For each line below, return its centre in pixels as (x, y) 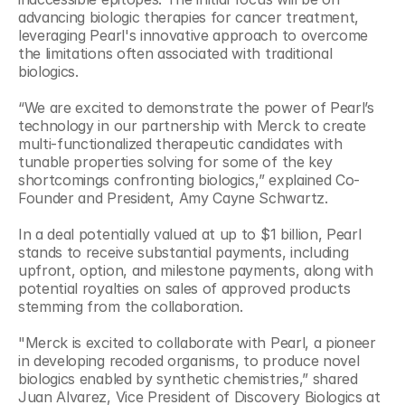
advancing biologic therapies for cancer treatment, (188, 17)
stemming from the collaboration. (131, 306)
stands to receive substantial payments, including (184, 252)
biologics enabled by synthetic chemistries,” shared (188, 379)
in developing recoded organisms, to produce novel (189, 361)
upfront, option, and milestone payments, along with (196, 270)
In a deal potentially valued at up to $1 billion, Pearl (190, 234)
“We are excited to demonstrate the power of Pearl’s (196, 108)
